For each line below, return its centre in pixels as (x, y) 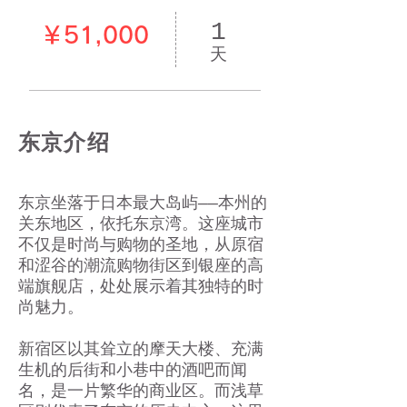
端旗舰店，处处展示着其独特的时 (141, 287)
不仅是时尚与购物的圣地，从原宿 (141, 245)
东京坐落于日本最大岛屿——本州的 (143, 203)
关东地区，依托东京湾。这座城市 (141, 224)
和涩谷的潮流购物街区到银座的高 (141, 266)
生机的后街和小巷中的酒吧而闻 (133, 371)
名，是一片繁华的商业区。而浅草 (141, 392)
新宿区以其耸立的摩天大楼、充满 (141, 350)
